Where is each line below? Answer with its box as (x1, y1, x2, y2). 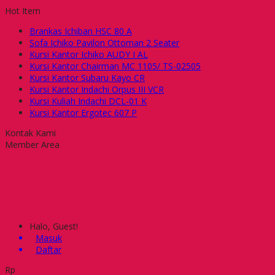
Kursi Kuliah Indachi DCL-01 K (29, 95, 147, 107)
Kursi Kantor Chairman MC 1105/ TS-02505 (29, 60, 201, 72)
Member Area (5, 139, 60, 150)
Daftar (36, 244, 61, 255)
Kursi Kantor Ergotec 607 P (29, 107, 137, 118)
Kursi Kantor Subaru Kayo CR (29, 72, 145, 83)
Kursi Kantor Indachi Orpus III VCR (29, 83, 164, 95)
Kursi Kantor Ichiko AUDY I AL (29, 48, 148, 60)
